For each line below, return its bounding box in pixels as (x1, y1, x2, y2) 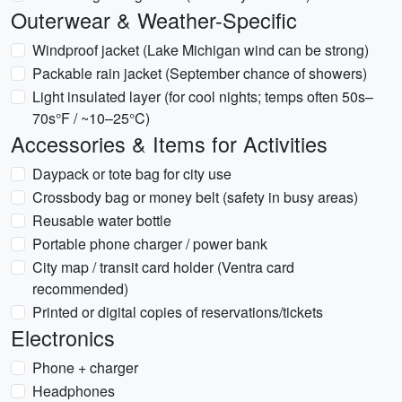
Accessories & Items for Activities (11, 128, 328, 159)
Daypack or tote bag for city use (32, 163, 232, 184)
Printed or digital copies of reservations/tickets (32, 301, 323, 322)
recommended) (32, 278, 128, 299)
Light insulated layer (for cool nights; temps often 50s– (32, 86, 373, 107)
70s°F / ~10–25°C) (32, 108, 150, 128)
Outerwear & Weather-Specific (11, 4, 297, 35)
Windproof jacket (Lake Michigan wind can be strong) (32, 39, 369, 60)
